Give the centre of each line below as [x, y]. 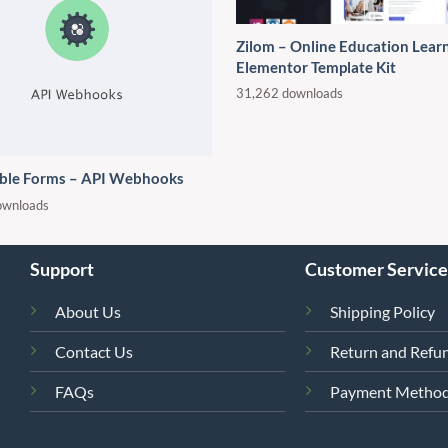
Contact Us [94, 352]
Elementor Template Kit [316, 66]
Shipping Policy [382, 312]
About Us [88, 312]
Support [62, 269]
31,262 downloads [289, 93]
